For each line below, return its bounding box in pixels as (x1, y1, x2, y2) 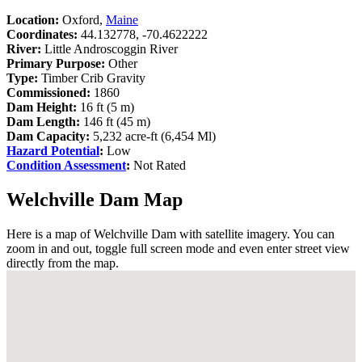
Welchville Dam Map (6, 188, 183, 210)
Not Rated (130, 158, 186, 172)
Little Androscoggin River (41, 41, 178, 56)
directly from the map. (6, 255, 119, 270)
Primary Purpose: (6, 56, 105, 70)
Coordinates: (6, 27, 78, 41)
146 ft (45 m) (80, 114, 150, 128)
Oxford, (59, 12, 106, 27)
